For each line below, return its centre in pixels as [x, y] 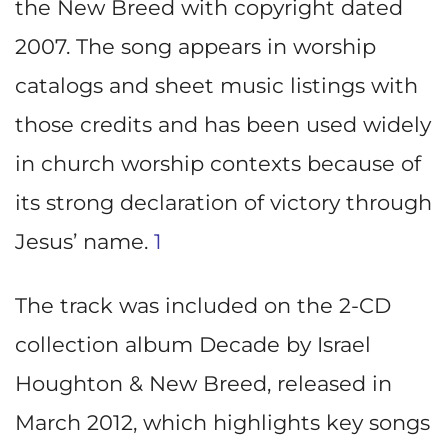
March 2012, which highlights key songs [222, 423]
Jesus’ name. [84, 242]
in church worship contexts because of [218, 164]
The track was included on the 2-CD [203, 306]
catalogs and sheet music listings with [216, 86]
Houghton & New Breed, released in [203, 384]
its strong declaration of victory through [223, 203]
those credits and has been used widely [223, 125]
